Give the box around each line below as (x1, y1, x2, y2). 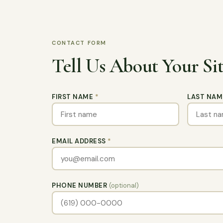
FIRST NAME (52, 93, 95, 101)
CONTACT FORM (52, 39, 107, 46)
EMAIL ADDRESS (52, 137, 108, 145)
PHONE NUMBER (52, 181, 109, 190)
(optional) (109, 181, 139, 190)
